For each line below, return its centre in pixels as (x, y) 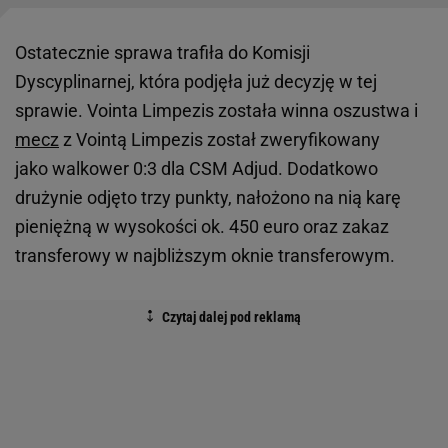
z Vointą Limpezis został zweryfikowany (219, 139)
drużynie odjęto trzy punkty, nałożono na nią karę (208, 197)
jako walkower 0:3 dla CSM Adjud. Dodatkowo (196, 168)
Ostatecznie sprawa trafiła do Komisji (162, 52)
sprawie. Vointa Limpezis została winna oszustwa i (216, 110)
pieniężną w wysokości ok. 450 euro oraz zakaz (202, 226)
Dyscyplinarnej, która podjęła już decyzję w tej (196, 81)
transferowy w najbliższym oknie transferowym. (205, 255)
